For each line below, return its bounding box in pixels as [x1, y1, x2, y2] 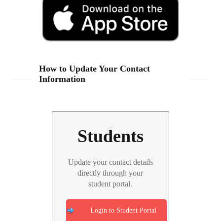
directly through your [77, 168, 144, 177]
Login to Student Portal [90, 206, 156, 214]
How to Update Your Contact [39, 63, 150, 74]
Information [39, 74, 86, 84]
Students [77, 126, 144, 146]
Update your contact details [68, 157, 153, 166]
